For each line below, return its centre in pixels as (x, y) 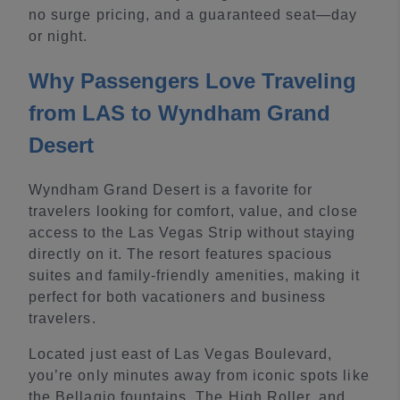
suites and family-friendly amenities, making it (194, 275)
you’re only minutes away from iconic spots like (199, 375)
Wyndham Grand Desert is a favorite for (171, 190)
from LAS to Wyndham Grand (179, 113)
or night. (58, 36)
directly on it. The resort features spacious (181, 254)
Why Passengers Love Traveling (192, 81)
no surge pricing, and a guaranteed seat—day (193, 15)
